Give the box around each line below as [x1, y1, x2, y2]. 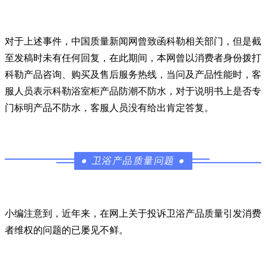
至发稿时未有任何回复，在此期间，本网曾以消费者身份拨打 [5, 53, 261, 63]
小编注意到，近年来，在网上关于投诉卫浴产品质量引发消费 [5, 208, 261, 218]
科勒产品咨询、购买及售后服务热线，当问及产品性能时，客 [5, 69, 261, 80]
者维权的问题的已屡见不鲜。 [5, 225, 128, 235]
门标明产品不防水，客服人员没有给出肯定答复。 [5, 103, 214, 113]
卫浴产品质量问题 [90, 156, 176, 166]
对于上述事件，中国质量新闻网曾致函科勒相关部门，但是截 [5, 36, 261, 46]
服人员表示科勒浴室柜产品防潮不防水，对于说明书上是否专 [5, 86, 261, 96]
